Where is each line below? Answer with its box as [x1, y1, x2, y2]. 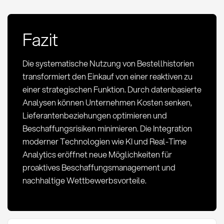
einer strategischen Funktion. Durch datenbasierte [22, 83, 201, 95]
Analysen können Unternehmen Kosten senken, [22, 96, 192, 108]
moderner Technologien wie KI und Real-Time [22, 135, 186, 147]
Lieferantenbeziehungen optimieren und [22, 109, 167, 121]
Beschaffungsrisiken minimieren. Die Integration [22, 122, 192, 134]
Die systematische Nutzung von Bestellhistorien [22, 57, 194, 69]
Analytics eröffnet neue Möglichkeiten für [22, 148, 172, 160]
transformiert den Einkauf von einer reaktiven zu [22, 70, 192, 82]
